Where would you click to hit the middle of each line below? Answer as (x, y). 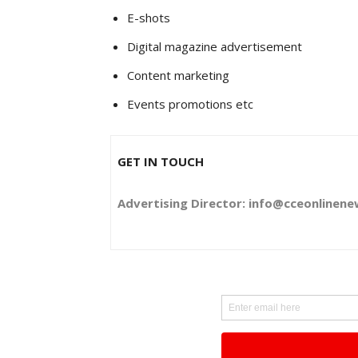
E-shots (149, 17)
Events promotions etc (190, 103)
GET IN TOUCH (161, 161)
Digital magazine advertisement (215, 46)
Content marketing (178, 75)
